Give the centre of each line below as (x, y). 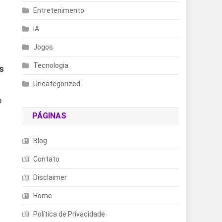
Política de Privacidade (69, 214)
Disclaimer (50, 177)
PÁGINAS (50, 116)
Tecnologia (51, 65)
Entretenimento (59, 10)
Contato (47, 159)
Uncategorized (57, 84)
